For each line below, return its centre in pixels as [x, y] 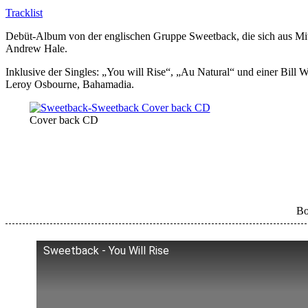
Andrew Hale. [36, 48]
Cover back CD [64, 120]
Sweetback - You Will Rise [106, 251]
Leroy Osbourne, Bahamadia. [70, 84]
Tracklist [24, 12]
